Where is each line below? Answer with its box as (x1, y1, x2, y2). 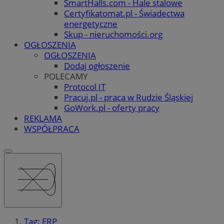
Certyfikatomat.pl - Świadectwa (64, 7, 184, 19)
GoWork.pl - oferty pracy (64, 101, 159, 113)
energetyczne (64, 17, 117, 29)
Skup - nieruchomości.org (64, 28, 162, 40)
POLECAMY (44, 70, 88, 82)
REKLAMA (24, 112, 62, 124)
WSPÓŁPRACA (24, 122, 79, 134)
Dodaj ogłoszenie (64, 59, 130, 71)
